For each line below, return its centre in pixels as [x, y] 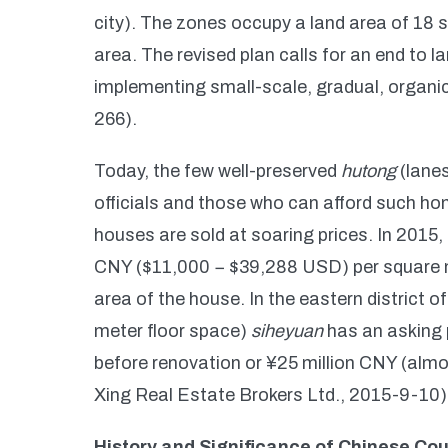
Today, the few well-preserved [215, 171]
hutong [366, 171]
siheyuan [287, 331]
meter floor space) [172, 331]
